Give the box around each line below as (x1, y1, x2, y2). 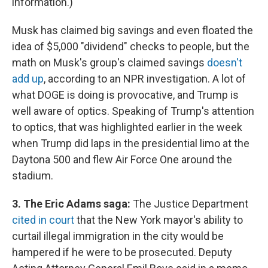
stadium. (12, 169, 53, 182)
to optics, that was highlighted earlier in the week (12, 121, 242, 133)
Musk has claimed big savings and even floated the (12, 24, 253, 36)
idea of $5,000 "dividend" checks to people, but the (12, 40, 249, 53)
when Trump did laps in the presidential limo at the (12, 137, 249, 150)
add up (12, 72, 44, 85)
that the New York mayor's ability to (74, 214, 243, 226)
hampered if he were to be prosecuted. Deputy (12, 246, 232, 258)
